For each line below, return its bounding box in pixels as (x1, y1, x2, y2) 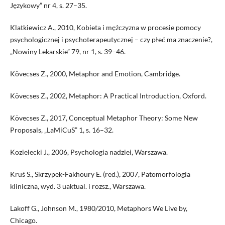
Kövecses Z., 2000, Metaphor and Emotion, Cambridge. (10, 69, 180, 78)
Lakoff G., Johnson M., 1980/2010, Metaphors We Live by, (10, 204, 187, 213)
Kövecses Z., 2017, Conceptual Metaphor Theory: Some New (10, 114, 198, 123)
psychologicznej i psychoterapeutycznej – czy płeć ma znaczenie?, (10, 35, 212, 44)
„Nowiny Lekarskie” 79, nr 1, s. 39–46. (10, 47, 126, 56)
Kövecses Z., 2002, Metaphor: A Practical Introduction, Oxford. (10, 91, 206, 100)
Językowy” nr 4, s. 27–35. (10, 1, 87, 10)
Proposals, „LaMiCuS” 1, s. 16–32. (10, 126, 114, 135)
